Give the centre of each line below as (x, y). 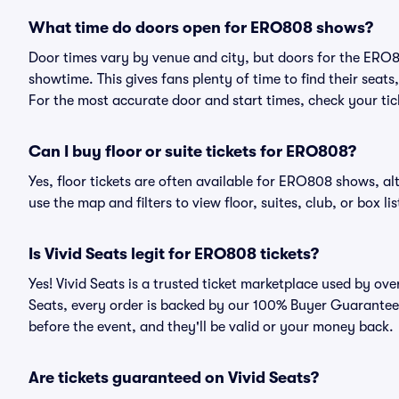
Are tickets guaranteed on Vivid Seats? (174, 378)
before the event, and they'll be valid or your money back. (211, 327)
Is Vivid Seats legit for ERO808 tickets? (174, 254)
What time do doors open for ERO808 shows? (201, 28)
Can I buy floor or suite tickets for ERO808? (192, 151)
